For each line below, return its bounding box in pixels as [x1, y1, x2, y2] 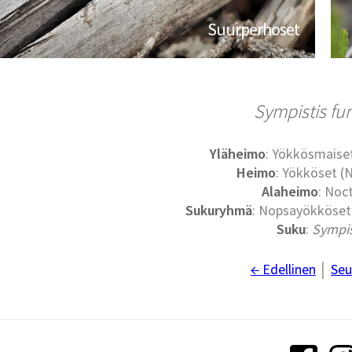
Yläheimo [210, 145, 266, 163]
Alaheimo [261, 182, 318, 201]
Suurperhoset [207, 18, 300, 41]
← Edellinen [250, 260, 316, 279]
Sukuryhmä [185, 201, 252, 220]
